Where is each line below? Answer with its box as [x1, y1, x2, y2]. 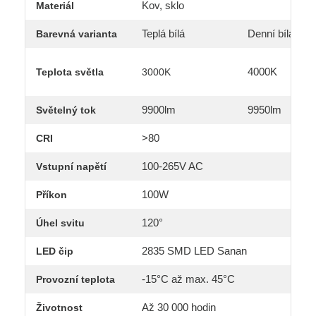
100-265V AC [142, 160, 203, 173]
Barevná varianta [36, 28, 117, 40]
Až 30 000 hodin [142, 301, 216, 314]
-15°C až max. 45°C [142, 273, 235, 286]
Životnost [36, 302, 83, 314]
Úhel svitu [36, 217, 85, 229]
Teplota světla [36, 66, 104, 78]
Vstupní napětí [36, 161, 107, 173]
